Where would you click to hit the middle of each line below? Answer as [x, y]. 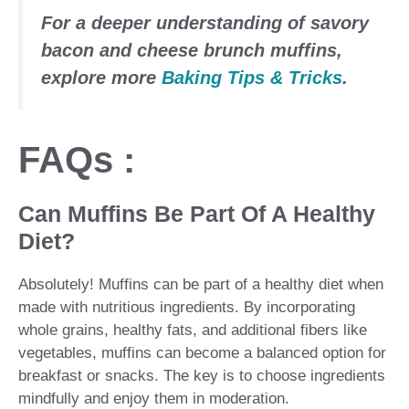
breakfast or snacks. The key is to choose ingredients [202, 376]
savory [340, 23]
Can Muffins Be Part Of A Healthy [197, 214]
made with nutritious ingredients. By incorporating [187, 308]
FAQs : [77, 160]
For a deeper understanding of [176, 23]
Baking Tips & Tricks [252, 78]
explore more [101, 78]
